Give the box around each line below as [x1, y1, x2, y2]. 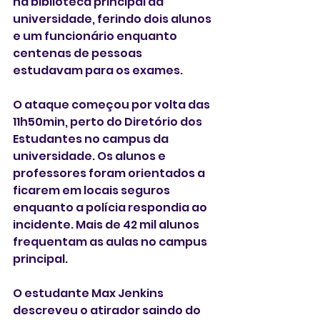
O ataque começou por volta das [13, 96, 212, 114]
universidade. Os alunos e [13, 148, 168, 165]
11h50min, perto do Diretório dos [13, 114, 204, 131]
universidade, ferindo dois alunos [13, 11, 214, 28]
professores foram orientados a [13, 165, 207, 182]
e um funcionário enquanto [13, 28, 179, 45]
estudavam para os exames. [13, 62, 183, 79]
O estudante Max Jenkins [13, 285, 166, 302]
